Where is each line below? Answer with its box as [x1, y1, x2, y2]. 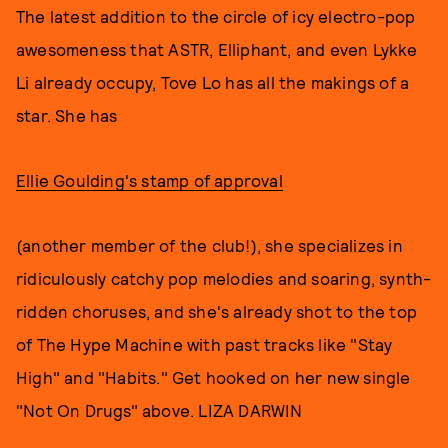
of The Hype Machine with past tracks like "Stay [16, 334, 393, 354]
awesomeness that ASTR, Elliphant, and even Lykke [16, 39, 418, 59]
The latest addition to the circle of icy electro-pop [16, 6, 416, 26]
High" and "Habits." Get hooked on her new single [16, 367, 411, 387]
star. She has [16, 105, 118, 125]
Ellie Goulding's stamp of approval [16, 170, 283, 190]
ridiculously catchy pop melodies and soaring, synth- [16, 268, 432, 288]
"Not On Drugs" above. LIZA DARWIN [16, 400, 303, 420]
